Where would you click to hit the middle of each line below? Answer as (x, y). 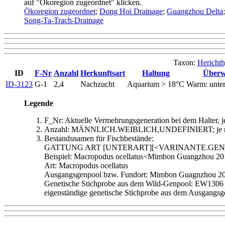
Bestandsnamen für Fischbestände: (99, 138)
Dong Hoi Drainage (131, 11)
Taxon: (185, 62)
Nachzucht (97, 84)
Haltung (156, 73)
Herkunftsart (103, 73)
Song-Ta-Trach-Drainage (64, 20)
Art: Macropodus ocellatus (86, 165)
